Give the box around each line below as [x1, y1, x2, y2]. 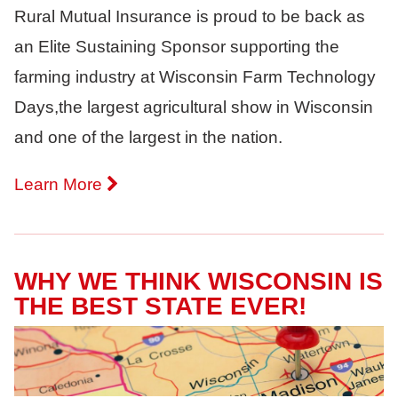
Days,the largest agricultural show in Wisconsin [14, 97, 373, 116]
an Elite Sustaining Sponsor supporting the [14, 36, 339, 56]
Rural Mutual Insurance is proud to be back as [14, 6, 365, 26]
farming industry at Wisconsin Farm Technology [14, 67, 376, 86]
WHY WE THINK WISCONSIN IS [14, 267, 383, 295]
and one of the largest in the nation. [14, 127, 283, 147]
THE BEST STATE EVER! [14, 291, 306, 320]
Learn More [14, 175, 107, 195]
